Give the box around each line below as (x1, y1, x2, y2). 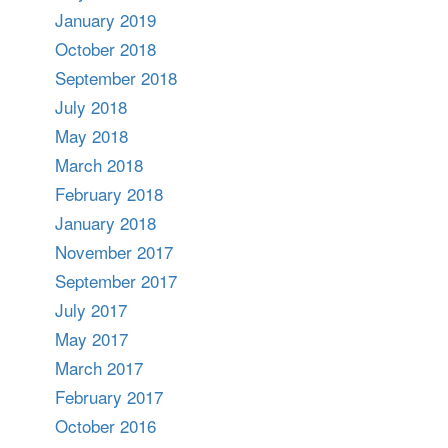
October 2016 (55, 413, 156, 438)
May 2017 (55, 326, 128, 351)
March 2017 (55, 355, 143, 380)
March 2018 (55, 152, 143, 177)
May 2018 (55, 123, 128, 148)
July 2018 (55, 94, 127, 119)
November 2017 (55, 239, 173, 264)
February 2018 (55, 181, 163, 206)
